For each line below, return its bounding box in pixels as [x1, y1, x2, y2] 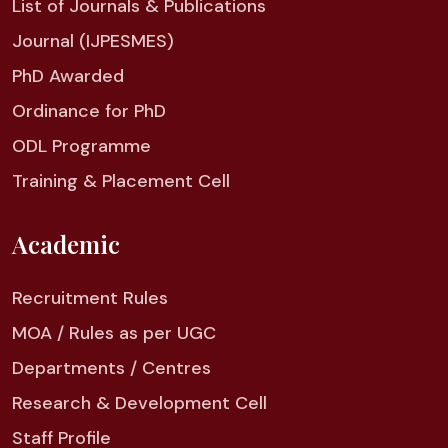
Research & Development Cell [12, 390, 267, 415]
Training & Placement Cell [12, 168, 230, 193]
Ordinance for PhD [12, 98, 166, 123]
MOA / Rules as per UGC [12, 320, 216, 345]
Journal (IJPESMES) [12, 28, 174, 53]
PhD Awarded [12, 63, 124, 88]
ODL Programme [12, 133, 151, 158]
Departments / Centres [12, 355, 211, 380]
